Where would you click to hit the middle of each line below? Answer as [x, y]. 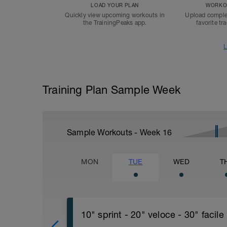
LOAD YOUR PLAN [115, 5]
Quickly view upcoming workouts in [115, 15]
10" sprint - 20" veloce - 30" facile [152, 215]
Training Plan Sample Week [111, 90]
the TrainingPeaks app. [115, 23]
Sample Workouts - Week [115, 132]
